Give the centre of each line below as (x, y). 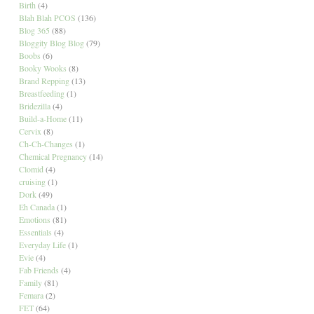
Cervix (30, 131)
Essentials (35, 232)
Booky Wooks (42, 68)
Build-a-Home (42, 118)
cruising (32, 181)
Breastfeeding (41, 93)
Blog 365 (34, 30)
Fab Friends (39, 269)
